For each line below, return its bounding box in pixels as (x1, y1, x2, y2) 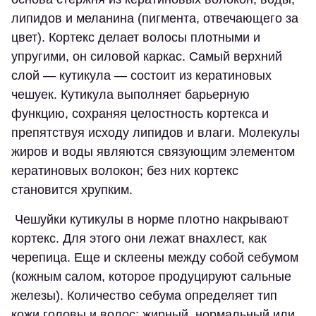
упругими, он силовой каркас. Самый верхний (11, 49, 282, 63)
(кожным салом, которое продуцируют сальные (11, 269, 291, 284)
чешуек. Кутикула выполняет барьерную (11, 87, 250, 102)
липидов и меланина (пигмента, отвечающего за (11, 11, 298, 25)
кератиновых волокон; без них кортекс (11, 164, 238, 178)
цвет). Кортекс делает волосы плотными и (11, 30, 260, 44)
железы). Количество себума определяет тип (11, 288, 277, 303)
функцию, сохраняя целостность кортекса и (11, 107, 269, 121)
